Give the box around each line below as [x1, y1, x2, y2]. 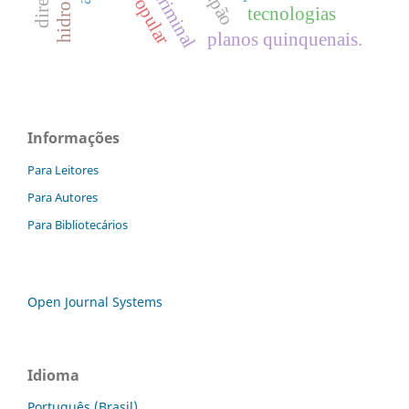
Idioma [27, 364, 79, 385]
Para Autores [27, 188, 98, 205]
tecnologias [247, 3, 337, 24]
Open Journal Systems [27, 292, 163, 310]
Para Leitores [27, 161, 99, 178]
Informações [27, 127, 120, 148]
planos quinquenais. [206, 28, 362, 49]
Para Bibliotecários [27, 215, 128, 233]
